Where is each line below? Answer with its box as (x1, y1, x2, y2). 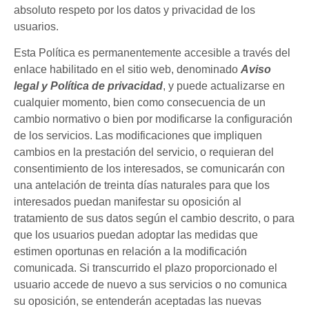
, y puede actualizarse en (163, 80, 285, 92)
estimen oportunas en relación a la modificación (14, 246, 247, 258)
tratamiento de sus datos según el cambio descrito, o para (14, 212, 295, 225)
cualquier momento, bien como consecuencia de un (14, 97, 266, 109)
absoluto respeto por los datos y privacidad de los (14, 3, 255, 16)
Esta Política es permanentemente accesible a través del (14, 47, 290, 59)
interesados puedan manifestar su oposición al (14, 196, 241, 208)
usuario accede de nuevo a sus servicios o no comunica (14, 279, 287, 291)
